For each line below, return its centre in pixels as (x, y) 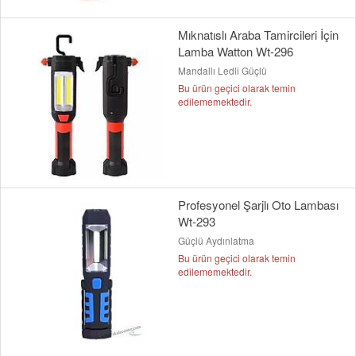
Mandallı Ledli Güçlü (222, 70)
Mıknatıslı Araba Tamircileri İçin (258, 34)
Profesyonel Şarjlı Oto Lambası (258, 204)
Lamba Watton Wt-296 (236, 51)
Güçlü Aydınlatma (216, 240)
